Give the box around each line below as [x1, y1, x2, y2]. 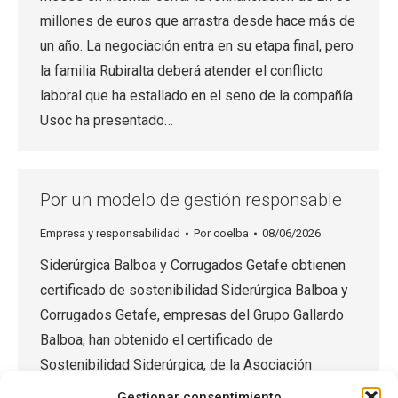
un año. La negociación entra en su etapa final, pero [40, 37, 354, 54]
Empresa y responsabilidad [40, 227, 180, 240]
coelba [213, 227, 249, 240]
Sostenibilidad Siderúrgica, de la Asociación [40, 356, 312, 373]
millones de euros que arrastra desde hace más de [40, 12, 355, 29]
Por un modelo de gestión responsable [40, 189, 342, 211]
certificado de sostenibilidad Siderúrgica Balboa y [40, 282, 348, 298]
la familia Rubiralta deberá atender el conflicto [40, 62, 323, 79]
